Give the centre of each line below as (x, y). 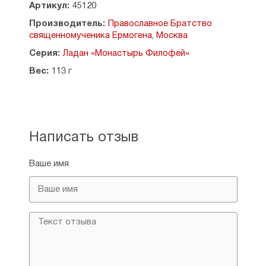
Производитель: (67, 24)
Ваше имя (49, 164)
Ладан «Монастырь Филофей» (126, 53)
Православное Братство (160, 24)
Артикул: (49, 6)
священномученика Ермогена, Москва (108, 36)
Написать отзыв (83, 138)
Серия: (44, 53)
